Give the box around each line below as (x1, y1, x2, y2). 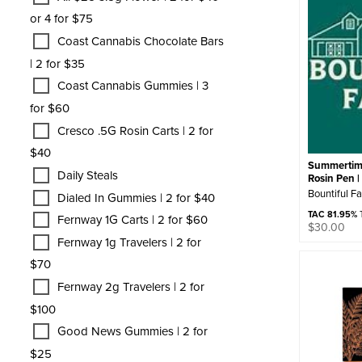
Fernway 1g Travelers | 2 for (57, 233, 201, 250)
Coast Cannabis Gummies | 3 (57, 77, 208, 95)
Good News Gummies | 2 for (57, 322, 208, 340)
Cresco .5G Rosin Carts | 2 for (57, 121, 213, 139)
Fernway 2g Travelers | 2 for (57, 278, 204, 296)
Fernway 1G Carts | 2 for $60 (57, 211, 208, 229)
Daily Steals (57, 166, 118, 183)
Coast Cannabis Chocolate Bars (57, 32, 224, 49)
